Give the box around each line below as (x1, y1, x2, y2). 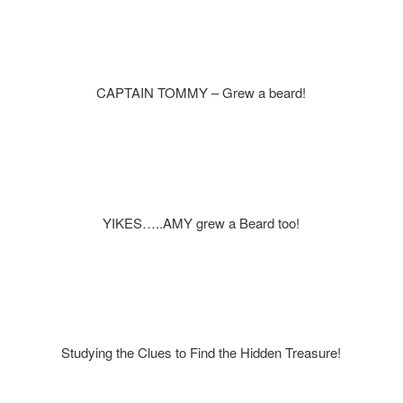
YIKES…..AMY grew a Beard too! (103, 212, 300, 232)
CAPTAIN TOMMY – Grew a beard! (96, 82, 307, 102)
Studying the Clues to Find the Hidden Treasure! (61, 343, 342, 363)
